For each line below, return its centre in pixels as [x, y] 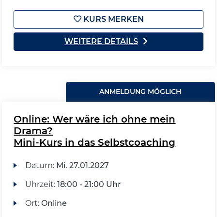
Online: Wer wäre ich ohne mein [95, 119]
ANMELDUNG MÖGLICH [140, 92]
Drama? [33, 131]
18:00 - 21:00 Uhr [89, 184]
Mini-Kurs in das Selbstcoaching [95, 142]
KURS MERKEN [112, 19]
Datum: [40, 165]
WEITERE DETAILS [101, 41]
